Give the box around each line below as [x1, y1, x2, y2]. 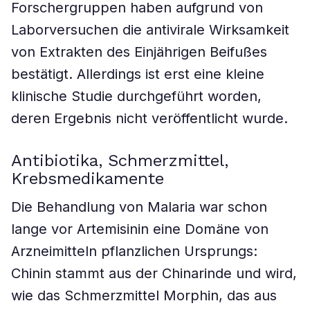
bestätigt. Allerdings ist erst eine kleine [11, 66, 264, 82]
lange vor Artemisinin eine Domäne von [11, 221, 268, 237]
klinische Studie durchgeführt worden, [11, 88, 262, 104]
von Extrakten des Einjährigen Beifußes [11, 44, 267, 60]
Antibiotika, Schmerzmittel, [11, 151, 228, 170]
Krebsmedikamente [11, 169, 164, 188]
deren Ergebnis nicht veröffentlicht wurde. [11, 110, 288, 127]
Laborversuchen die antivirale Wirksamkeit [11, 21, 289, 38]
